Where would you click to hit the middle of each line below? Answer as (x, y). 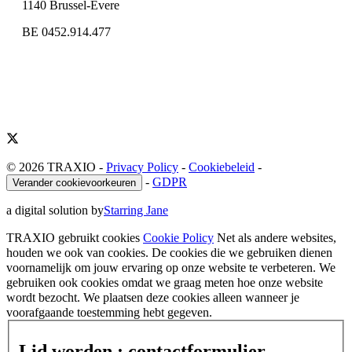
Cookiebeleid (222, 167)
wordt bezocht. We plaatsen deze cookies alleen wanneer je (153, 297)
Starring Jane (136, 210)
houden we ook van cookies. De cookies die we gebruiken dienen (169, 252)
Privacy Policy (142, 167)
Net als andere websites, (277, 237)
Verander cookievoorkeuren (74, 182)
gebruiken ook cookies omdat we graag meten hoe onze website (165, 282)
